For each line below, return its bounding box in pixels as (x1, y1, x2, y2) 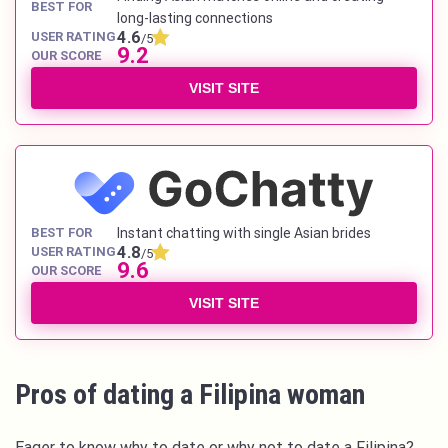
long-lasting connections (117, 10, 273, 27)
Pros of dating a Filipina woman (15, 378, 365, 412)
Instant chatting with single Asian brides (117, 225, 371, 242)
